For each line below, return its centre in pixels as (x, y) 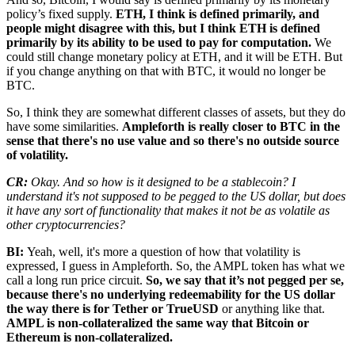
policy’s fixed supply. (61, 13)
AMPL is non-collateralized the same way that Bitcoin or (158, 323)
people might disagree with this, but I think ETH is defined (163, 28)
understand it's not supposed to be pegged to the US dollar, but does (176, 196)
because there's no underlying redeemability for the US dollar (171, 294)
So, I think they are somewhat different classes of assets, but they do (176, 112)
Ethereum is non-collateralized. (90, 337)
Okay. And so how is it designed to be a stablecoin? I (163, 181)
